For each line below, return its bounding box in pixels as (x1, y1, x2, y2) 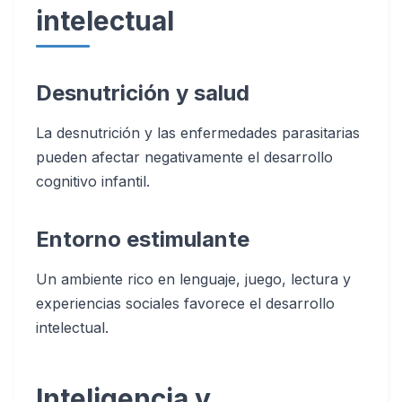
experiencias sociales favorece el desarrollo (36, 294, 335, 312)
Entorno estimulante (36, 226, 249, 252)
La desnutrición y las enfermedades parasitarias (36, 124, 360, 142)
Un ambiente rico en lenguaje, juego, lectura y (36, 270, 351, 288)
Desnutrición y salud (36, 80, 249, 106)
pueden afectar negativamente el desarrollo (36, 148, 333, 166)
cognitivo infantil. (36, 172, 150, 190)
